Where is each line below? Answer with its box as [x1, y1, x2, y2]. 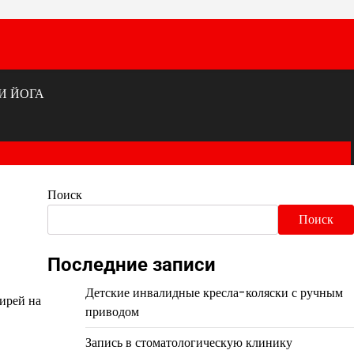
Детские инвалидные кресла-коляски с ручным [85, 284, 343, 302]
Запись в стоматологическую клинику [85, 333, 292, 352]
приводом [85, 303, 139, 321]
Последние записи [47, 254, 216, 276]
